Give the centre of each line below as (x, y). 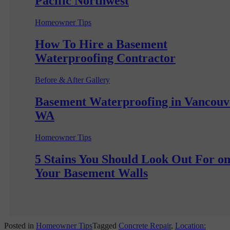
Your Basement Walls (91, 173)
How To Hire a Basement (101, 44)
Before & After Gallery (72, 80)
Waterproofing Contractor (105, 58)
